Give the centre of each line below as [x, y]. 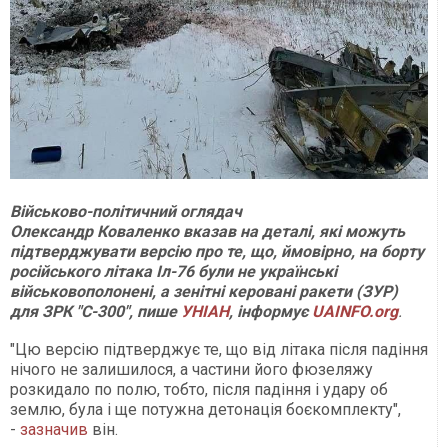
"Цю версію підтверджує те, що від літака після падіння [219, 350]
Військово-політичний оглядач [126, 212]
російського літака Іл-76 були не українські [173, 272]
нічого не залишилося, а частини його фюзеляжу [191, 370]
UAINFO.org [355, 312]
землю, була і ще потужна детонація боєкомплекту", [205, 410]
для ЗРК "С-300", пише [95, 312]
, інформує [270, 312]
